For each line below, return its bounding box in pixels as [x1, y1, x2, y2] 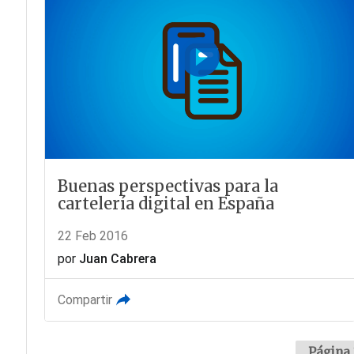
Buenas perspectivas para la [57, 175, 278, 196]
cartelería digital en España [57, 193, 274, 213]
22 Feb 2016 [57, 228, 128, 243]
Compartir [57, 292, 112, 307]
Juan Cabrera [78, 250, 156, 266]
